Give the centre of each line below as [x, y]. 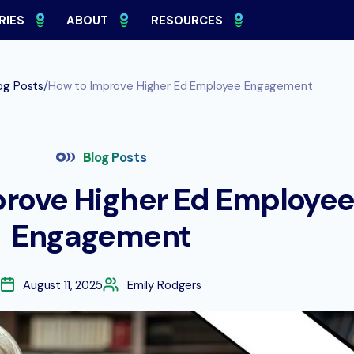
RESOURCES [186, 20]
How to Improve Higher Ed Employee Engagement [181, 86]
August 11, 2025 [63, 285]
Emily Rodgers [164, 285]
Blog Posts [115, 157]
